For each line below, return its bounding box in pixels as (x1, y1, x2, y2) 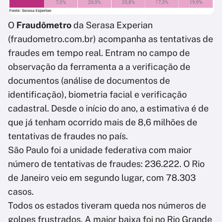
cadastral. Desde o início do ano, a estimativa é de (8, 103, 209, 113)
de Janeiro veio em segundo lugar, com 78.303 (8, 172, 196, 183)
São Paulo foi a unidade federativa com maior (8, 144, 192, 155)
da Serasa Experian (71, 19, 153, 30)
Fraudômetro (16, 19, 71, 30)
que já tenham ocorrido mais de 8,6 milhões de (8, 116, 197, 127)
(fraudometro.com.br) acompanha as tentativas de (8, 33, 213, 44)
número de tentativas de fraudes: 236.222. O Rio (8, 158, 205, 169)
